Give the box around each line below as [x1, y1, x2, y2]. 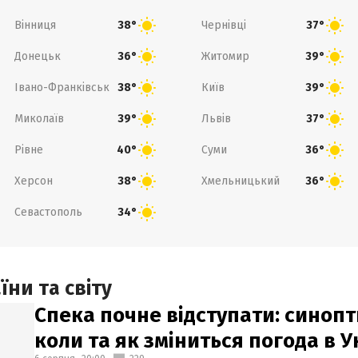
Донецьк [14, 49, 61, 63]
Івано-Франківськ [14, 80, 109, 94]
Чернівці [201, 18, 246, 32]
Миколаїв [14, 111, 64, 125]
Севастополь [14, 205, 82, 219]
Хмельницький [201, 173, 280, 188]
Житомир [201, 49, 249, 63]
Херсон [14, 173, 53, 188]
